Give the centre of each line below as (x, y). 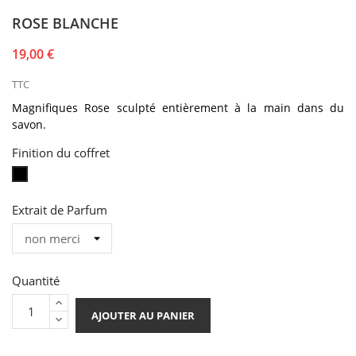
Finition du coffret (61, 152)
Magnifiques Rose (64, 107)
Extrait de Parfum (60, 209)
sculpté (136, 107)
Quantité (36, 280)
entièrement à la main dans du (250, 107)
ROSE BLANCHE (65, 23)
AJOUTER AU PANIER (143, 315)
